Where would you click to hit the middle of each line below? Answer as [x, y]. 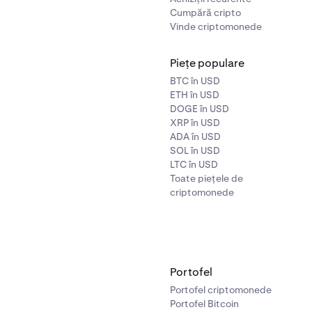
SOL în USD [195, 150]
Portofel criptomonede [221, 290]
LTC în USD [194, 164]
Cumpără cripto [205, 13]
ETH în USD [195, 95]
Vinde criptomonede [216, 26]
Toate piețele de [206, 178]
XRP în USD [195, 123]
